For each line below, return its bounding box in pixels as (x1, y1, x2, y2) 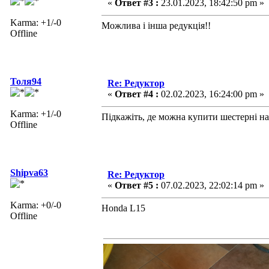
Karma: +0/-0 (10, 199, 61, 210)
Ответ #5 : (115, 180, 159, 190)
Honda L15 (101, 202, 145, 213)
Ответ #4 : (115, 88, 159, 99)
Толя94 (10, 76, 41, 86)
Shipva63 (10, 167, 48, 178)
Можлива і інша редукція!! (101, 20, 211, 31)
